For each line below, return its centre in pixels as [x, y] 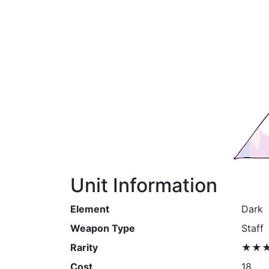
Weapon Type [103, 228]
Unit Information [144, 185]
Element [90, 209]
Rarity [84, 247]
